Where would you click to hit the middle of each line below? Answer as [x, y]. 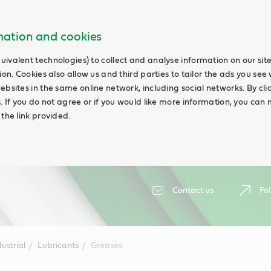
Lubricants [58, 246]
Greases [106, 246]
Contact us [193, 191]
